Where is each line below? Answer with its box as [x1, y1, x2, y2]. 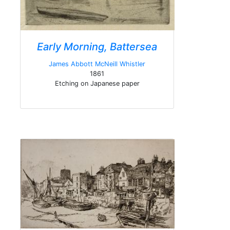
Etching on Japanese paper [54, 80, 140, 87]
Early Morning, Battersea [37, 41, 157, 53]
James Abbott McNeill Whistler [49, 60, 145, 68]
